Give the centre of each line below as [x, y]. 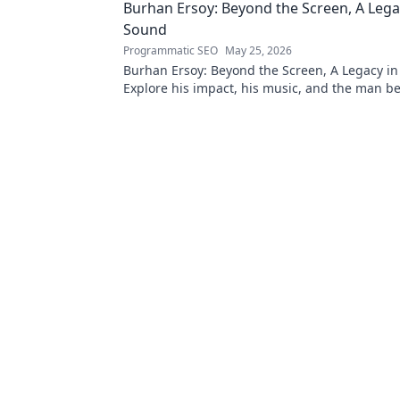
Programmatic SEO [171, 50]
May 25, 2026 [258, 50]
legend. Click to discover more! [215, 106]
